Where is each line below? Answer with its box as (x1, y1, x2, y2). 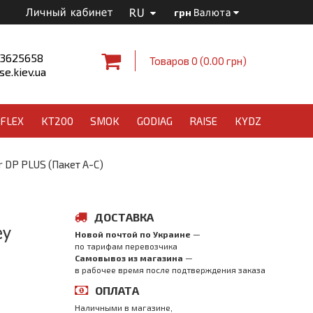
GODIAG (136, 115, 173, 127)
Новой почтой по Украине (75, 229, 191, 239)
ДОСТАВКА (94, 210, 154, 224)
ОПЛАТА (95, 284, 139, 297)
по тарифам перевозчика (75, 241, 177, 251)
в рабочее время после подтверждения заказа (75, 265, 265, 275)
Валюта (194, 6, 231, 18)
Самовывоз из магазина (75, 253, 183, 263)
